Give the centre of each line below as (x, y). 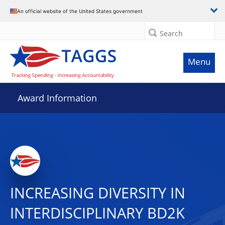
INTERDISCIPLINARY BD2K (97, 213)
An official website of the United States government (80, 11)
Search (171, 33)
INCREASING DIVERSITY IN (98, 193)
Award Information (57, 98)
